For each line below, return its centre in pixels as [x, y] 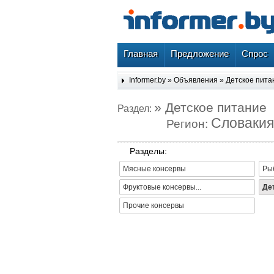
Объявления [196, 80]
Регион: [189, 124]
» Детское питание [210, 107]
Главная [141, 54]
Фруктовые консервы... [162, 187]
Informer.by [147, 80]
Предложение [200, 54]
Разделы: [148, 151]
